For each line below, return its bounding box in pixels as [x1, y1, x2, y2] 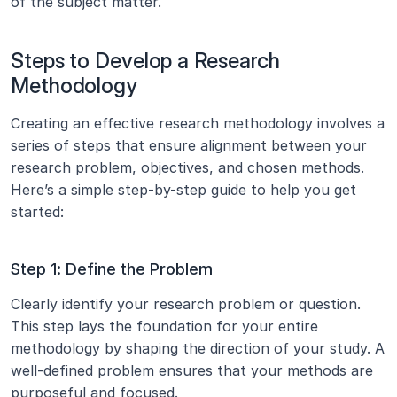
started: [11, 203, 64, 221]
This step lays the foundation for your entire [11, 317, 318, 335]
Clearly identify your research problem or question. [11, 295, 361, 313]
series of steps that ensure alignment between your [11, 136, 367, 154]
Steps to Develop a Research [11, 48, 281, 74]
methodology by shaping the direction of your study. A [11, 339, 385, 357]
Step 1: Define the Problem [11, 260, 213, 278]
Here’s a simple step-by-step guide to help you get [11, 181, 356, 198]
